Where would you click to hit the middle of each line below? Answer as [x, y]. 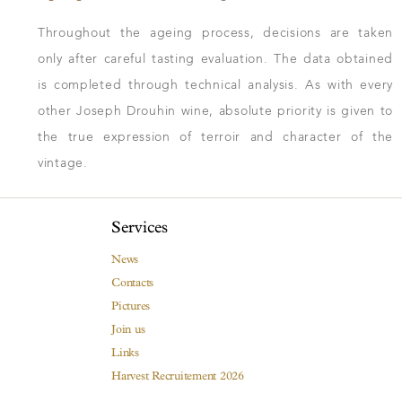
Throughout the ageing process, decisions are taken [215, 33]
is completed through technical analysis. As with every [215, 85]
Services [140, 228]
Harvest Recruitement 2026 [178, 376]
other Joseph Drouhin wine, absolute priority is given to [215, 111]
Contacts [132, 283]
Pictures [131, 306]
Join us [128, 329]
